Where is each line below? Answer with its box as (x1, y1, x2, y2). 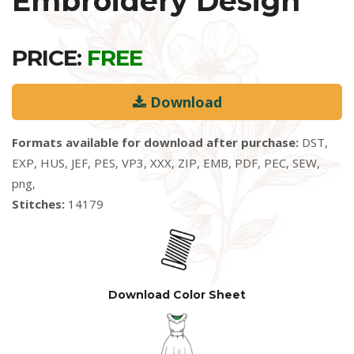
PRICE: (12, 44, 87, 71)
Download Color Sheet (108, 288, 246, 302)
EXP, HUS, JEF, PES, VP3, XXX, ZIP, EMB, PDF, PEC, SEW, (12, 155, 320, 171)
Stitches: (12, 196, 65, 212)
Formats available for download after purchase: (12, 134, 299, 150)
